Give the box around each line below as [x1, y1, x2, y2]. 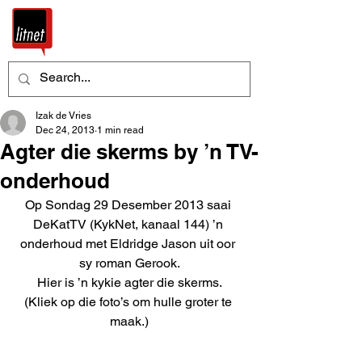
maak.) [110, 314, 149, 329]
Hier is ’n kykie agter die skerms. [36, 275, 222, 290]
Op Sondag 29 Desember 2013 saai [24, 197, 234, 213]
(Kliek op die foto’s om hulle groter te [23, 294, 235, 309]
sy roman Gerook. [78, 255, 180, 271]
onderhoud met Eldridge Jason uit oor [20, 236, 238, 251]
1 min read [97, 124, 144, 136]
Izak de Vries [36, 110, 91, 121]
